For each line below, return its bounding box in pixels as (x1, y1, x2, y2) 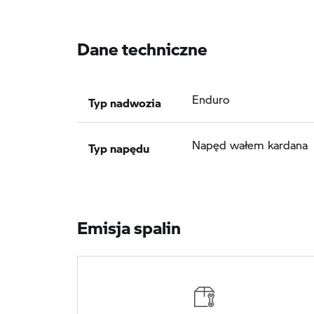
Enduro (192, 90, 229, 107)
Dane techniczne (77, 27, 207, 61)
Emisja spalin (77, 205, 181, 240)
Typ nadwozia (88, 87, 161, 111)
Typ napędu (88, 132, 149, 156)
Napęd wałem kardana (192, 136, 308, 153)
